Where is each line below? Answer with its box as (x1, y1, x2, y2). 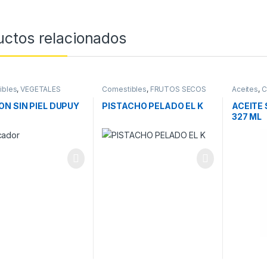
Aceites (231, 85, 259, 94)
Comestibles (102, 85, 147, 94)
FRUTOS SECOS (150, 85, 207, 94)
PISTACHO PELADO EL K (102, 100, 203, 111)
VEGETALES (20, 85, 61, 94)
